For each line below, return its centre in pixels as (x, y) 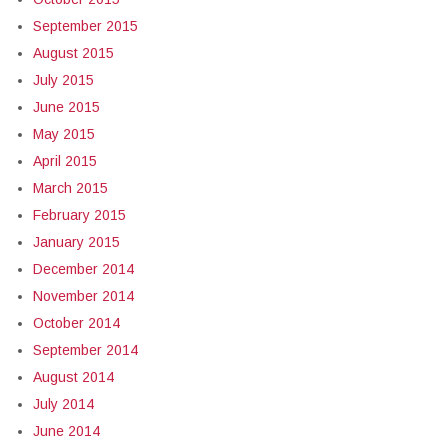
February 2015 (79, 215)
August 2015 (73, 53)
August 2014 (73, 377)
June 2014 (66, 431)
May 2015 (64, 134)
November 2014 (83, 296)
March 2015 (70, 188)
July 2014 (63, 404)
